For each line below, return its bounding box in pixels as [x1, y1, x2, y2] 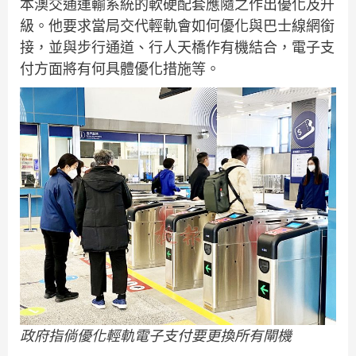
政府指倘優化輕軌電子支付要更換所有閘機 [20, 326, 292, 345]
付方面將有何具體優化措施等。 [20, 60, 220, 79]
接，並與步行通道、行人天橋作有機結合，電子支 [20, 38, 335, 57]
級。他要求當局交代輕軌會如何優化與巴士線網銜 [20, 17, 335, 36]
